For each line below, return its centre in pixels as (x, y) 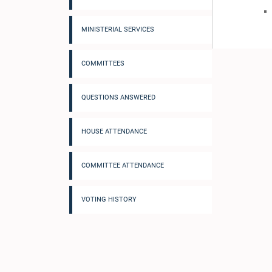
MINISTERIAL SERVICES (118, 29)
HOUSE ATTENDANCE (114, 131)
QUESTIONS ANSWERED (118, 97)
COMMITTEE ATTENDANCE (123, 165)
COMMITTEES (103, 63)
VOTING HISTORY (109, 199)
